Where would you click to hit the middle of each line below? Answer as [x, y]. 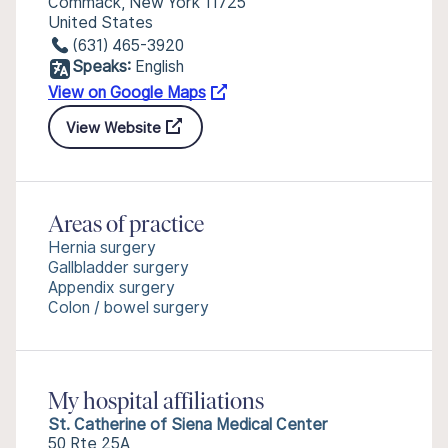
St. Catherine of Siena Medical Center [188, 424]
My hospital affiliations [156, 403]
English [159, 66]
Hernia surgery [102, 247]
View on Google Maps [127, 92]
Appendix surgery [111, 287]
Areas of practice [126, 226]
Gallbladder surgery [118, 267]
